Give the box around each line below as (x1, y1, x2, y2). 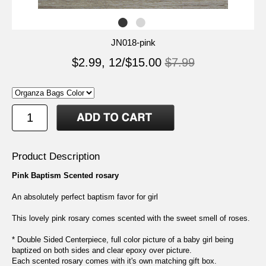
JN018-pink (110, 37, 156, 47)
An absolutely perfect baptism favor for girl (12, 192, 158, 202)
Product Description (12, 151, 100, 163)
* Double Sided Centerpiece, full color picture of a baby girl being (12, 235, 233, 245)
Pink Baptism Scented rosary (12, 171, 119, 180)
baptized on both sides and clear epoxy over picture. (12, 246, 192, 255)
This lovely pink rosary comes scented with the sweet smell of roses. (12, 214, 250, 223)
